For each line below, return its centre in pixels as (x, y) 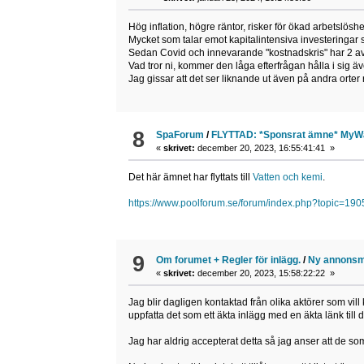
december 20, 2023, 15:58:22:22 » (265, 273)
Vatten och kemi (287, 178)
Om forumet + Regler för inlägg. (229, 260)
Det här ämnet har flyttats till (190, 178)
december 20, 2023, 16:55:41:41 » (265, 148)
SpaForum (180, 135)
